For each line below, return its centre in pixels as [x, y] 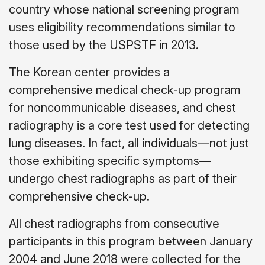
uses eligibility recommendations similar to [122, 27]
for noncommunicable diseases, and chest [122, 107]
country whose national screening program [124, 9]
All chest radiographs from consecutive [114, 223]
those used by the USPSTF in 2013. [104, 45]
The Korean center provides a [89, 72]
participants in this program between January [131, 241]
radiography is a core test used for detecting [129, 125]
